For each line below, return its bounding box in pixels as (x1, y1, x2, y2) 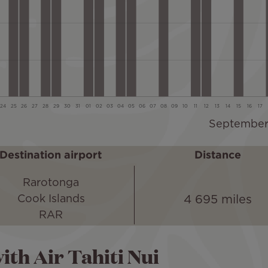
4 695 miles (184, 194, 252, 205)
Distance (194, 151, 241, 161)
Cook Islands (17, 194, 85, 205)
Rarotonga (23, 178, 79, 188)
